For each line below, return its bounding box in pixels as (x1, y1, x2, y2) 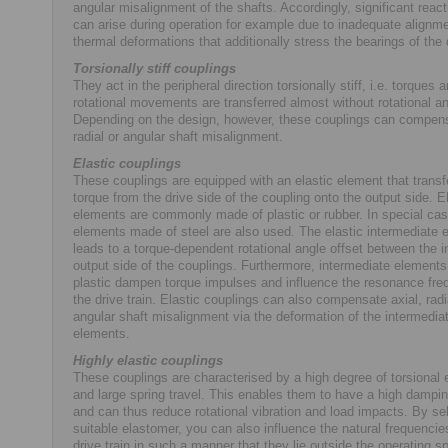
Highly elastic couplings (73, 352, 223, 368)
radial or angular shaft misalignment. (73, 128, 283, 144)
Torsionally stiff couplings (73, 60, 236, 76)
